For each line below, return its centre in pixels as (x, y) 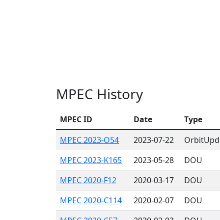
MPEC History (99, 94)
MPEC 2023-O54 (89, 140)
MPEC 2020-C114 (91, 200)
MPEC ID (76, 119)
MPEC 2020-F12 (88, 180)
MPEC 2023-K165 (91, 160)
